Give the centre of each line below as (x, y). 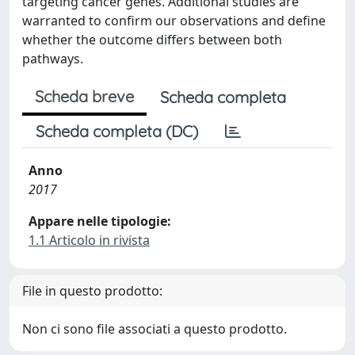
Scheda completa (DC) (117, 131)
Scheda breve (84, 96)
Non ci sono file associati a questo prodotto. (155, 329)
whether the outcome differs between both (152, 40)
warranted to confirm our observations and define (174, 21)
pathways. (53, 59)
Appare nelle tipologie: (100, 221)
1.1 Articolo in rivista (89, 240)
